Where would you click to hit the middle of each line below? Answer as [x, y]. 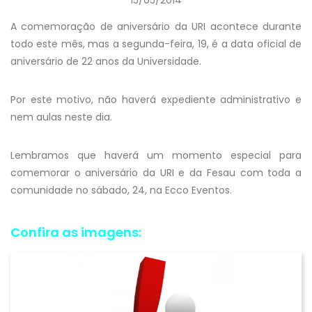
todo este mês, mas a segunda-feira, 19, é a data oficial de [156, 44]
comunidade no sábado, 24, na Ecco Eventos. [121, 190]
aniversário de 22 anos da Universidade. [106, 61]
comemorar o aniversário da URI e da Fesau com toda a [156, 173]
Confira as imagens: [76, 232]
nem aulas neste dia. [61, 117]
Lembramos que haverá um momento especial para [156, 155]
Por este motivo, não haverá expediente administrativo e [156, 100]
